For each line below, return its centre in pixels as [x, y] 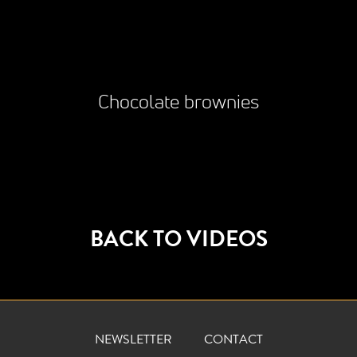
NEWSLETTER [133, 341]
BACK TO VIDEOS [178, 243]
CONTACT [233, 341]
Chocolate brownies [178, 103]
